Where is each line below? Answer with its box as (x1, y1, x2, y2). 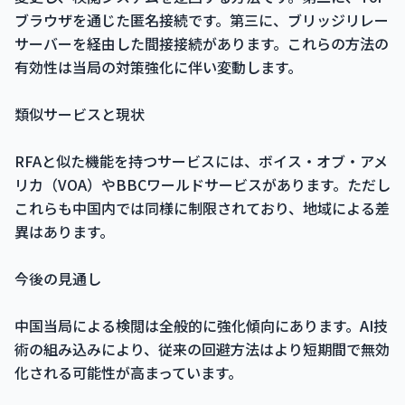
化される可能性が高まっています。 (14, 362, 242, 383)
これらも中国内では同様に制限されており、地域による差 (14, 197, 390, 219)
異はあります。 (14, 221, 114, 242)
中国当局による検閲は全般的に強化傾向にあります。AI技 (14, 315, 388, 336)
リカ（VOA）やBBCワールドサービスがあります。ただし (14, 174, 391, 195)
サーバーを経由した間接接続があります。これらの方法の (14, 33, 389, 54)
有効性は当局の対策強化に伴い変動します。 (14, 56, 302, 78)
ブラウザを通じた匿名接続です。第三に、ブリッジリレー (14, 9, 389, 31)
